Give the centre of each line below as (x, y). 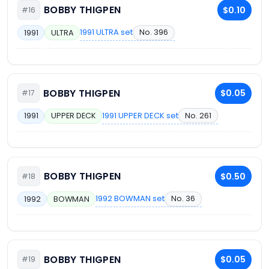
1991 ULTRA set (107, 32)
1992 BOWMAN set (130, 199)
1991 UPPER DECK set (141, 115)
